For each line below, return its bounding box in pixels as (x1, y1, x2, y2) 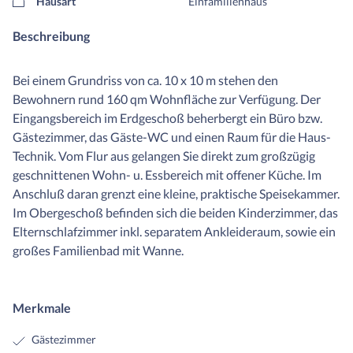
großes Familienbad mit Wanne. (13, 243, 184, 258)
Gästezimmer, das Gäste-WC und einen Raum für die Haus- (13, 129, 331, 145)
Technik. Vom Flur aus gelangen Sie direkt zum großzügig (13, 148, 315, 164)
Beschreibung (13, 28, 90, 44)
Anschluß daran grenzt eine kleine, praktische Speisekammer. (13, 186, 340, 202)
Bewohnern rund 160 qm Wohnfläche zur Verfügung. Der (13, 91, 321, 107)
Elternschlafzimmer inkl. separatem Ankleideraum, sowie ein (13, 224, 336, 240)
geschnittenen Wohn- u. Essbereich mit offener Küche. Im (13, 167, 321, 183)
